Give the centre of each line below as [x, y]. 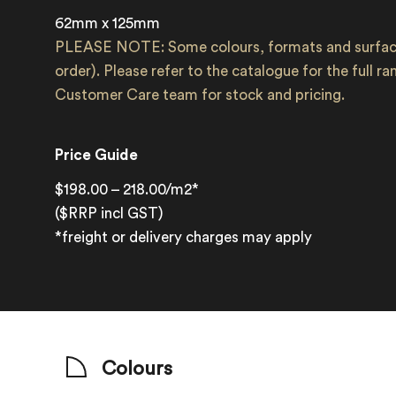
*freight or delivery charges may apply [184, 237]
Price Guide [97, 155]
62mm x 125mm [108, 23]
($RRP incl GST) [110, 213]
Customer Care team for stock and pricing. [200, 95]
